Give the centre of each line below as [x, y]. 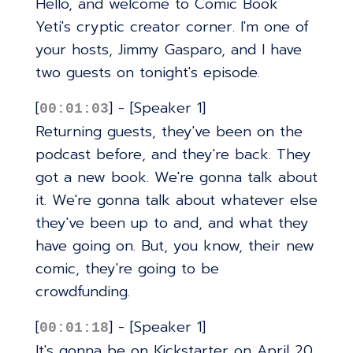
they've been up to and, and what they [172, 223]
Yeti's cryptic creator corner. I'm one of [172, 27]
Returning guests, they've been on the [169, 131]
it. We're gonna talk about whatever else [176, 200]
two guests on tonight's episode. [147, 73]
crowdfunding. [82, 291]
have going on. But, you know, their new [175, 245]
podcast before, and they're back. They [173, 154]
